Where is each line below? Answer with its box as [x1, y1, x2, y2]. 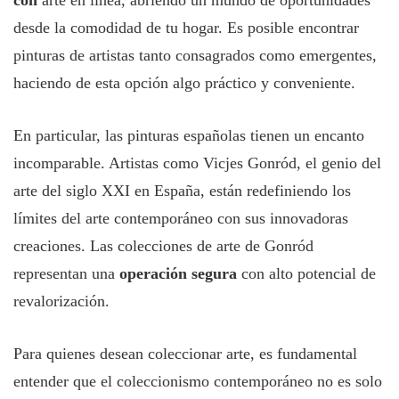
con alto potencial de [237, 265, 376, 282]
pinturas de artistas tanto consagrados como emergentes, [13, 46, 377, 64]
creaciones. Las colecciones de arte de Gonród [13, 237, 313, 255]
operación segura [119, 265, 237, 282]
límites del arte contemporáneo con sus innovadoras [13, 209, 348, 227]
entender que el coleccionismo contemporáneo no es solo [13, 372, 382, 390]
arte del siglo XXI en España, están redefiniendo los [13, 182, 351, 199]
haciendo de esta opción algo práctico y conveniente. [13, 74, 355, 92]
